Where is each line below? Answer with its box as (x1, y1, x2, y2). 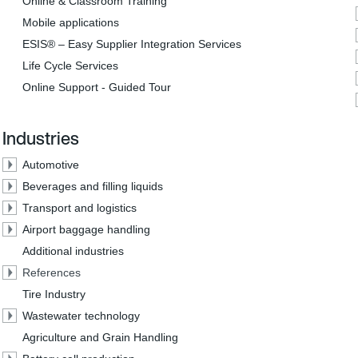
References (22, 266, 81, 279)
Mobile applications (22, 16, 119, 29)
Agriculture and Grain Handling (22, 331, 178, 344)
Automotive (22, 158, 79, 171)
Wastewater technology (22, 309, 140, 322)
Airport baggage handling (22, 223, 150, 236)
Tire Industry (22, 288, 86, 300)
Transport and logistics (22, 201, 137, 214)
